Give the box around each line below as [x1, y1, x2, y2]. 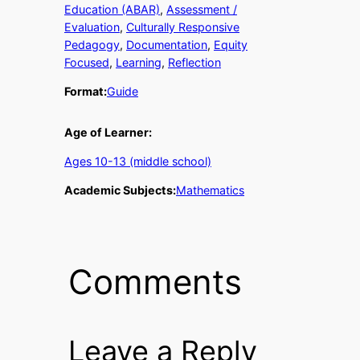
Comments [67, 261, 242, 303]
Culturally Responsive [126, 20, 239, 35]
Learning [116, 55, 162, 70]
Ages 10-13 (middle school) [64, 154, 211, 169]
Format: [64, 84, 107, 99]
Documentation [126, 38, 207, 52]
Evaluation [64, 20, 120, 35]
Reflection [168, 55, 221, 70]
